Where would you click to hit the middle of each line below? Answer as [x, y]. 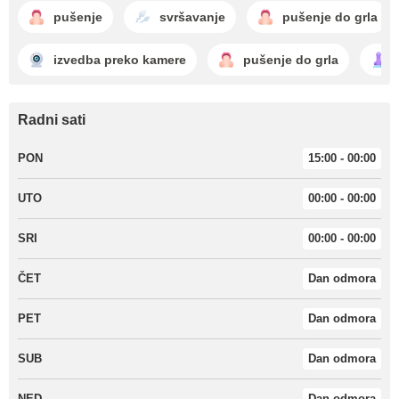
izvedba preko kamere [120, 59]
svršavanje [192, 16]
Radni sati [52, 120]
